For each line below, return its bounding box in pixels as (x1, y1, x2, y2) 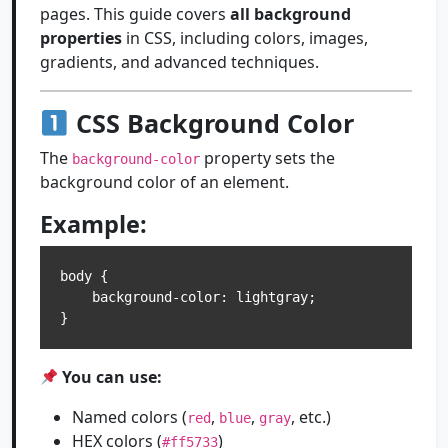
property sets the (200, 147, 335, 169)
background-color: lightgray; (60, 289, 92, 305)
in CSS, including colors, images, (122, 27, 368, 49)
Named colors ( (72, 406, 187, 428)
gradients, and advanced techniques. (40, 51, 319, 73)
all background (230, 3, 351, 25)
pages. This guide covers (40, 3, 230, 25)
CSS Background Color (68, 106, 354, 140)
